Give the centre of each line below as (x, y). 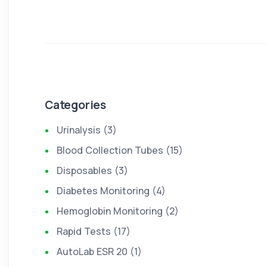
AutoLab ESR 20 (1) (99, 252)
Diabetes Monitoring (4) (111, 191)
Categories (75, 105)
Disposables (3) (92, 170)
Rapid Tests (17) (94, 231)
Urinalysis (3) (87, 130)
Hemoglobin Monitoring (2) (118, 211)
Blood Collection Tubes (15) (120, 150)
